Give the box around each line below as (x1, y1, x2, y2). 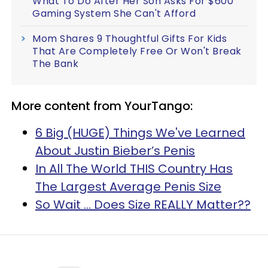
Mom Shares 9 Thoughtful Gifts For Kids (32, 31, 227, 45)
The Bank (32, 56, 78, 71)
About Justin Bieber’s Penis (35, 142, 195, 159)
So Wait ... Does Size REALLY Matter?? (35, 196, 251, 213)
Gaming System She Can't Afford (32, 6, 196, 20)
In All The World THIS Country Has (35, 160, 233, 177)
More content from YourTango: (11, 97, 193, 114)
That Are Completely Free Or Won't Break (32, 44, 242, 58)
